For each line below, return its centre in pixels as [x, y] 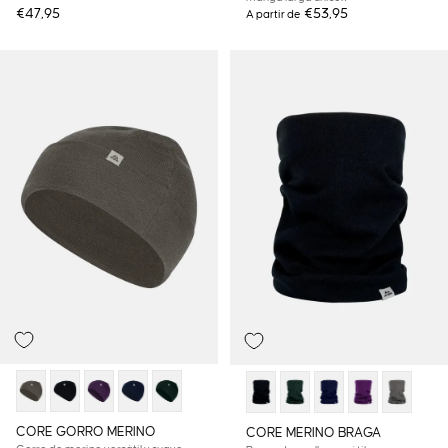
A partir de [273, 15]
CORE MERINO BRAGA [313, 432]
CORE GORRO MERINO [86, 432]
